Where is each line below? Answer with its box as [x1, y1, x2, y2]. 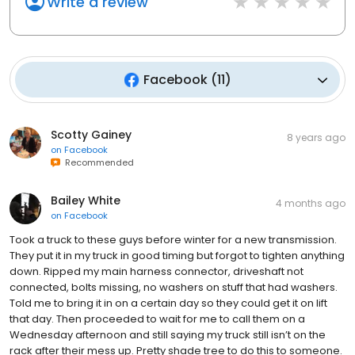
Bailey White [51, 193, 120, 209]
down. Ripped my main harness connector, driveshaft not [10, 264, 303, 280]
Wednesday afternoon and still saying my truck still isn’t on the [10, 327, 326, 343]
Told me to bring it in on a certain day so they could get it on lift [10, 296, 327, 311]
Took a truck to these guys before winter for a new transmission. [10, 232, 337, 248]
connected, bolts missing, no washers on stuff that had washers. [10, 280, 338, 296]
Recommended [60, 156, 134, 170]
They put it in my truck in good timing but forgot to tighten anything [10, 248, 345, 264]
